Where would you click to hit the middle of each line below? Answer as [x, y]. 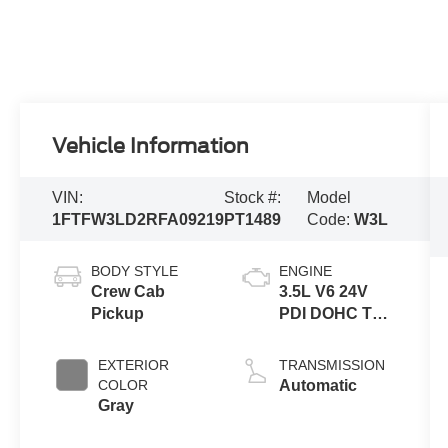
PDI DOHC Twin [337, 314]
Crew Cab [128, 292]
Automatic [317, 386]
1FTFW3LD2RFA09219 [138, 220]
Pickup [118, 314]
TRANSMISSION [331, 365]
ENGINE [305, 271]
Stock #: [253, 198]
